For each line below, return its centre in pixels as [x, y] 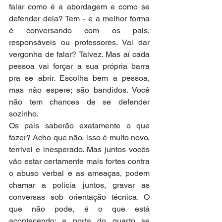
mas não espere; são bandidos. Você [79, 90]
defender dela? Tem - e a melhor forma [79, 18]
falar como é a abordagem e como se [79, 6]
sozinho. [24, 113]
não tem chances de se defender [79, 102]
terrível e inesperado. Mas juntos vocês [79, 149]
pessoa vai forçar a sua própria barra [79, 66]
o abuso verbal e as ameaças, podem [79, 173]
